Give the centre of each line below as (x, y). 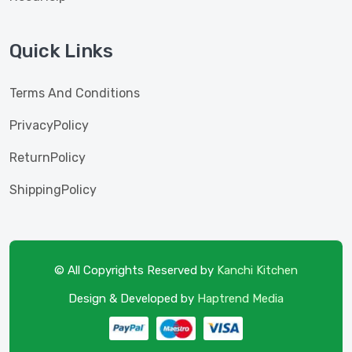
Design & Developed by (133, 299)
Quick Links (61, 51)
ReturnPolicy (48, 158)
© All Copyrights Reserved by (136, 270)
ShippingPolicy (53, 190)
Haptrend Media (240, 299)
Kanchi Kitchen (257, 270)
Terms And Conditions (75, 93)
